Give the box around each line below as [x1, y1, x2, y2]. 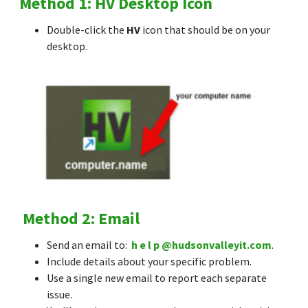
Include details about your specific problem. [47, 254, 252, 269]
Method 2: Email [23, 208, 140, 230]
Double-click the [47, 23, 126, 37]
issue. [47, 287, 72, 302]
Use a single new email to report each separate [47, 271, 267, 285]
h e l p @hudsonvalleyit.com [131, 238, 272, 252]
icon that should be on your [142, 23, 270, 37]
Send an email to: [47, 238, 129, 252]
